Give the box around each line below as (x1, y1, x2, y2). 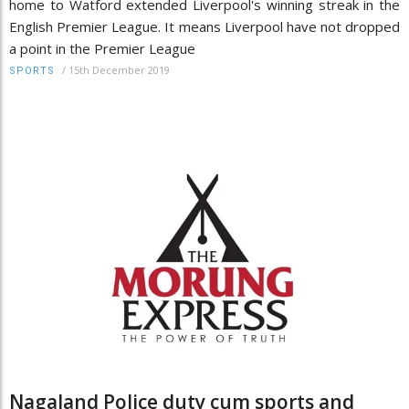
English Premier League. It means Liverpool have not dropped (9, 17, 400, 37)
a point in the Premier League (9, 39, 195, 58)
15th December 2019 (68, 63, 170, 78)
